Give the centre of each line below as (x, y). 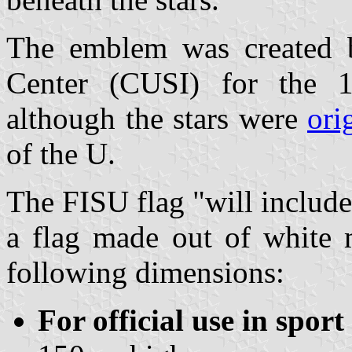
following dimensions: (145, 273)
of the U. (61, 154)
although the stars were (157, 119)
